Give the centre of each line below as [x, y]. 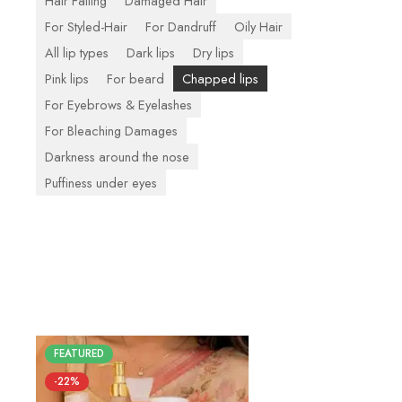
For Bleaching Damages [111, 130]
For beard [135, 78]
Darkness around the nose [117, 156]
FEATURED [79, 354]
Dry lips [214, 52]
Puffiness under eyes [101, 182]
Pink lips [67, 78]
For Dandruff [181, 26]
